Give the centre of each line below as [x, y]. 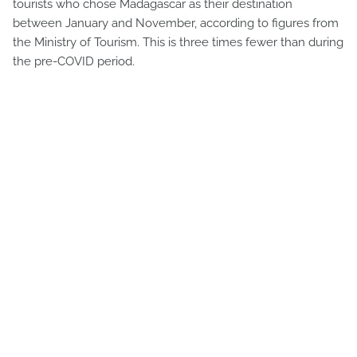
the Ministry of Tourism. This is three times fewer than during [178, 42]
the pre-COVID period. [74, 61]
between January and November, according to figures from [176, 23]
